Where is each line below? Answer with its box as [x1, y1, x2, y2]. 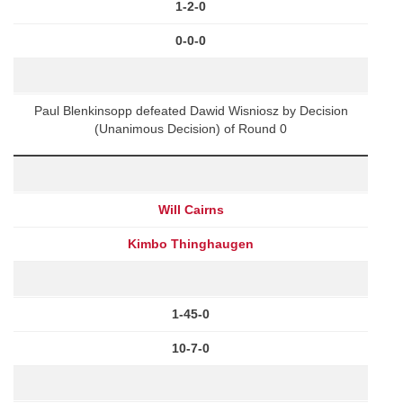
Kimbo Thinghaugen [128, 236, 254, 251]
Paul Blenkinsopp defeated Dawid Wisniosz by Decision [33, 103, 348, 118]
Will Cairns [157, 201, 224, 217]
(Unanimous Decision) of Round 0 [94, 121, 287, 136]
